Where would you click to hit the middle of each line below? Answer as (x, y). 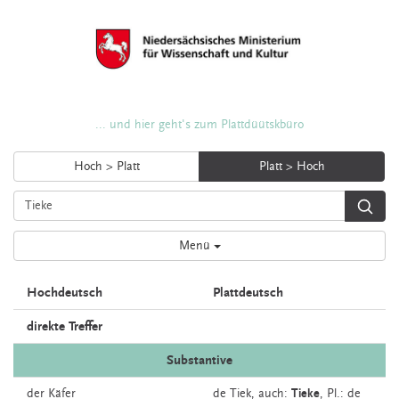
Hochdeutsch (65, 293)
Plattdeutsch (248, 293)
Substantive (199, 360)
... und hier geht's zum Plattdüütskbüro (199, 125)
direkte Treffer (65, 326)
